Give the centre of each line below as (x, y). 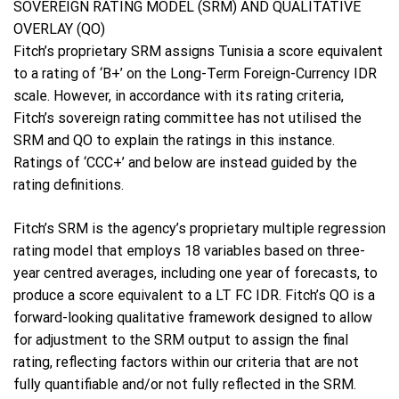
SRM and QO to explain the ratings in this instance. (174, 141)
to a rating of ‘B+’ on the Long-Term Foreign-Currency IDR (195, 74)
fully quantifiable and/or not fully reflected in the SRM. (185, 385)
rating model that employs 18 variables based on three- (189, 251)
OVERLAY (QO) (59, 29)
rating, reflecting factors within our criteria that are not (186, 362)
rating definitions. (69, 185)
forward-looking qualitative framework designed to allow (193, 318)
